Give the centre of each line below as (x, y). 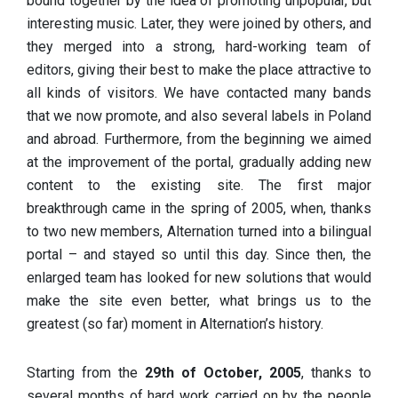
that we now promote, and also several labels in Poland (199, 115)
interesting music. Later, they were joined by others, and (199, 23)
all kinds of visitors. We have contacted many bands (199, 92)
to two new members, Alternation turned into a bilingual (199, 231)
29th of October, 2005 (219, 372)
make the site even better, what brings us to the (199, 300)
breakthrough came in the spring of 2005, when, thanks (199, 208)
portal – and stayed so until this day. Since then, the (199, 254)
